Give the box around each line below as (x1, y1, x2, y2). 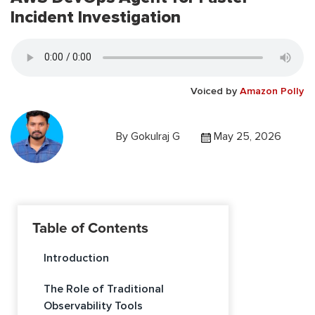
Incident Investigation (11, 6, 181, 27)
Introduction (44, 250, 109, 265)
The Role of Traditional (44, 281, 164, 296)
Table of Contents (32, 219, 148, 237)
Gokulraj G (131, 129, 180, 144)
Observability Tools (44, 298, 143, 313)
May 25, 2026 (211, 129, 281, 144)
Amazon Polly (240, 84, 304, 97)
